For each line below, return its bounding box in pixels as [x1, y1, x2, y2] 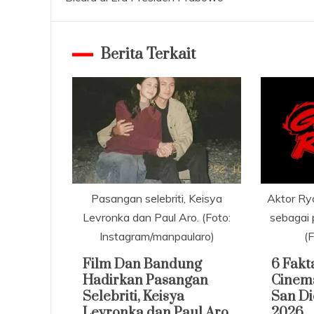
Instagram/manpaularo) [99, 228, 214, 243]
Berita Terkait [100, 45, 196, 64]
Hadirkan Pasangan [83, 271, 208, 289]
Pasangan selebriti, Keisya [91, 191, 223, 205]
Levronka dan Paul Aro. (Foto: [83, 210, 231, 224]
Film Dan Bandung [83, 255, 202, 273]
